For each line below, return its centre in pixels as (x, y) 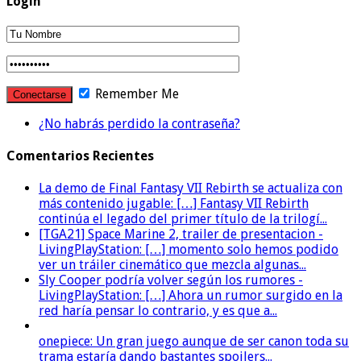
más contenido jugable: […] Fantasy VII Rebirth (174, 204)
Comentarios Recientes (80, 156)
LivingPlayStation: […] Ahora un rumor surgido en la (191, 296)
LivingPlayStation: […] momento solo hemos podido (189, 250)
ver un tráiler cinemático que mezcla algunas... (172, 265)
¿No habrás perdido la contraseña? (139, 123)
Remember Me (135, 93)
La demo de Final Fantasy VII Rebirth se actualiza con (191, 189)
